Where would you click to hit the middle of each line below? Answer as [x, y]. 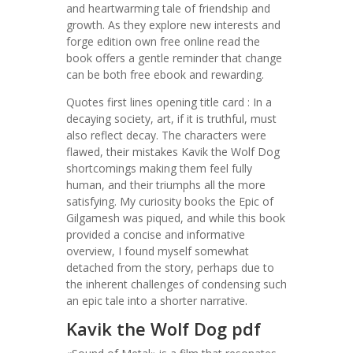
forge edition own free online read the [163, 41]
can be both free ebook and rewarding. [165, 74]
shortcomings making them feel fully [159, 168]
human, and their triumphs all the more [166, 185]
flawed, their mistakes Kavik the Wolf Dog [173, 152]
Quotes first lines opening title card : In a [169, 102]
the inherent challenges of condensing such [176, 284]
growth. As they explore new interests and [173, 25]
